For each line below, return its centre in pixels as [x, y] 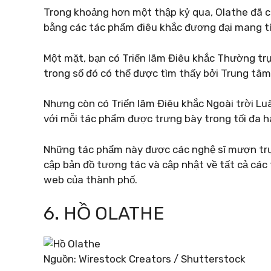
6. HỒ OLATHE [104, 214]
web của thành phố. [90, 179]
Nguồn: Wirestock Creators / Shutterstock [145, 259]
